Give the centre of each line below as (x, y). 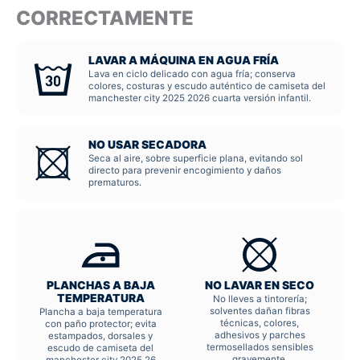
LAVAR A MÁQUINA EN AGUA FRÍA (184, 61)
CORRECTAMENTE (105, 18)
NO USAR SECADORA (147, 145)
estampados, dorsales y (100, 336)
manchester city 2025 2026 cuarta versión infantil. (200, 98)
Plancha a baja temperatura (100, 312)
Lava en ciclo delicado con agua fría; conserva (192, 74)
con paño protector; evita (100, 324)
